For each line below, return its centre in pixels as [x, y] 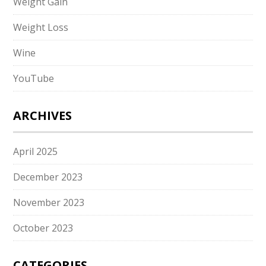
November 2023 [49, 202]
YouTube [34, 78]
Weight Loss [41, 27]
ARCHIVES [43, 115]
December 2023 [48, 177]
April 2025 [36, 151]
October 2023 [43, 228]
